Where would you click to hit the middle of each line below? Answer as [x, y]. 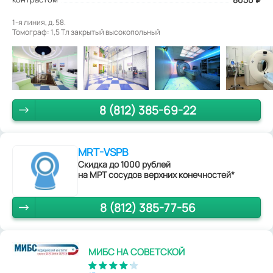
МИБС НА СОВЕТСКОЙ [136, 252]
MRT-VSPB [103, 152]
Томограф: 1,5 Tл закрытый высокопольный [86, 32]
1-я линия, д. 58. [39, 23]
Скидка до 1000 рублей [124, 164]
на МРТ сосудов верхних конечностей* [156, 174]
